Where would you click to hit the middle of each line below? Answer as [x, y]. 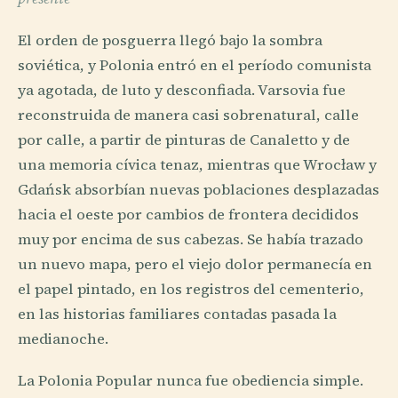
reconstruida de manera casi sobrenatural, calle [188, 115]
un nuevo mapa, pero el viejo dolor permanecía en [195, 264]
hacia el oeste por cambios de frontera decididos [188, 214]
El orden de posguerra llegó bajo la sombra [170, 40]
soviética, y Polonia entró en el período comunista [195, 65]
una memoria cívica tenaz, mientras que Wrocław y [197, 164]
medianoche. [63, 338]
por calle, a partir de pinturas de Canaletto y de [184, 139]
